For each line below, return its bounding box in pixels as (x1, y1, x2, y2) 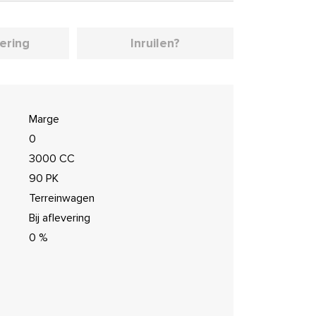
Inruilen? (130, 35, 180, 51)
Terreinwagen (28, 191, 95, 205)
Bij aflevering (28, 211, 90, 225)
